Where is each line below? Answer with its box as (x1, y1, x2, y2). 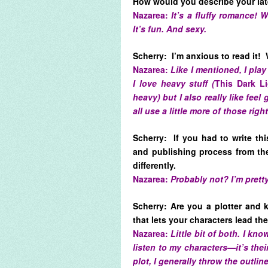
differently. (133, 159, 178, 171)
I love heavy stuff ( (133, 77, 215, 89)
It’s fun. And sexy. (133, 22, 209, 35)
